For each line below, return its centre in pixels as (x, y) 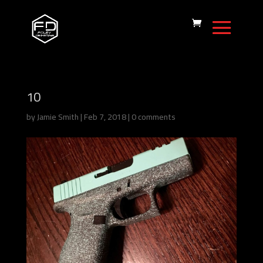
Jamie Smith (58, 117)
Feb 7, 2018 (105, 117)
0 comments (153, 117)
